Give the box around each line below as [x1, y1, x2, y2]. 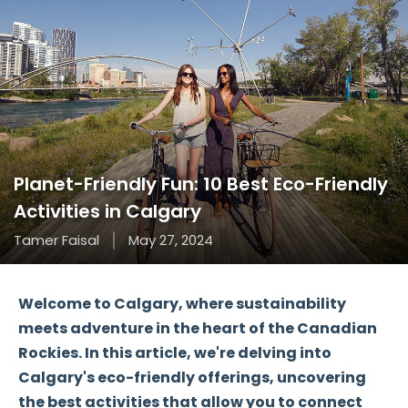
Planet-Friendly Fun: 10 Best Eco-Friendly [14, 171, 388, 197]
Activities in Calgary [14, 199, 201, 224]
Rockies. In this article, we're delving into [18, 342, 331, 363]
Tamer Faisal [14, 230, 99, 250]
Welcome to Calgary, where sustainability [18, 293, 346, 314]
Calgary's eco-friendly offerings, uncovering [18, 367, 366, 388]
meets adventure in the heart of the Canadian [18, 318, 377, 339]
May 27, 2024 [127, 230, 213, 250]
